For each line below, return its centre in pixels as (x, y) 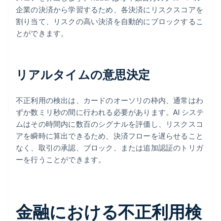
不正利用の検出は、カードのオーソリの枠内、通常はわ (110, 100)
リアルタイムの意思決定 (83, 74)
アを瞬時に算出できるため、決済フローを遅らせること (110, 136)
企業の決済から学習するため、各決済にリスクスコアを (110, 10)
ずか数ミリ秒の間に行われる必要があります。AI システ (110, 112)
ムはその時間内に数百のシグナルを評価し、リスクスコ (110, 124)
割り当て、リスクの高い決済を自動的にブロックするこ (110, 21)
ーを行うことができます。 (61, 160)
